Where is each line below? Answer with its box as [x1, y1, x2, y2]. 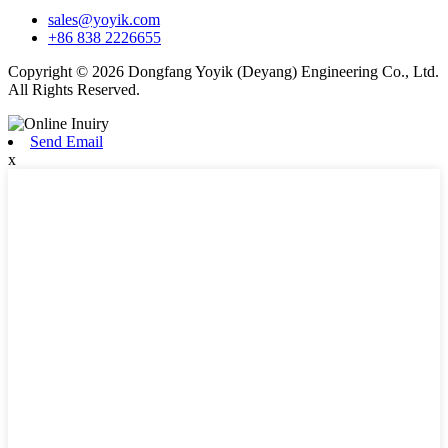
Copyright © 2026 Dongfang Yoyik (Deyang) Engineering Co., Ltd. [8, 62, 439, 80]
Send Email [30, 132, 103, 150]
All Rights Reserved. [8, 80, 140, 98]
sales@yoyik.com [48, 10, 160, 28]
